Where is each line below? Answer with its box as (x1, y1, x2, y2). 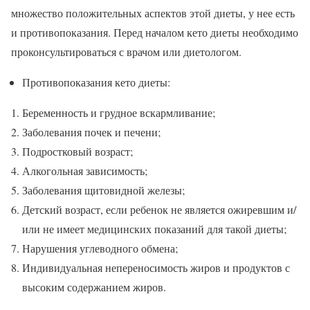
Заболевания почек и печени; (22, 125, 161, 140)
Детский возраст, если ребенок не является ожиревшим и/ (22, 202, 296, 217)
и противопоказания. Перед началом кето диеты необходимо (11, 25, 298, 40)
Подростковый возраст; (22, 144, 133, 159)
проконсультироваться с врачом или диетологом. (11, 44, 241, 60)
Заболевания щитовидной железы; (22, 183, 185, 198)
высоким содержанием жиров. (22, 280, 166, 295)
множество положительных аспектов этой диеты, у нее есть (11, 6, 295, 21)
